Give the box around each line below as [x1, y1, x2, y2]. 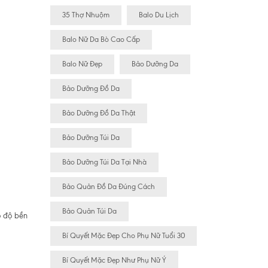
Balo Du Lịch [138, 11, 179, 20]
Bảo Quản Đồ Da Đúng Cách [62, 182, 155, 191]
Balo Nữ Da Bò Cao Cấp [62, 35, 140, 44]
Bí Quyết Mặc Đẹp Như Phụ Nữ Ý [62, 256, 166, 265]
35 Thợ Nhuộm [62, 11, 109, 20]
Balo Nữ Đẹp [62, 60, 102, 69]
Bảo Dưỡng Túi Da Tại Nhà [62, 158, 147, 167]
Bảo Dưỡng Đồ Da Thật [62, 109, 135, 118]
